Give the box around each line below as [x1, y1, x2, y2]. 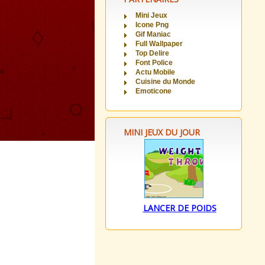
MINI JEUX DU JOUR [124, 127, 200, 138]
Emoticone [135, 87, 172, 95]
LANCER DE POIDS [143, 202, 216, 214]
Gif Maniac [135, 30, 171, 38]
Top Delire [135, 49, 169, 57]
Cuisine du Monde [135, 77, 195, 86]
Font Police [135, 59, 173, 67]
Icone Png [135, 21, 169, 29]
